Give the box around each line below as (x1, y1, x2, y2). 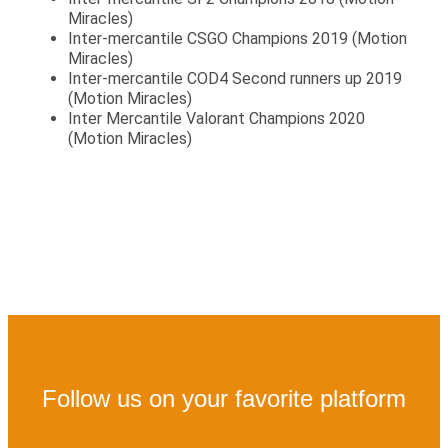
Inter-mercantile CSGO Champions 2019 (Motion (68, 28, 407, 48)
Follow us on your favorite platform (42, 384, 406, 412)
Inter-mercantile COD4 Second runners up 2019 (68, 68, 402, 88)
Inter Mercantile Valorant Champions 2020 (68, 108, 365, 128)
